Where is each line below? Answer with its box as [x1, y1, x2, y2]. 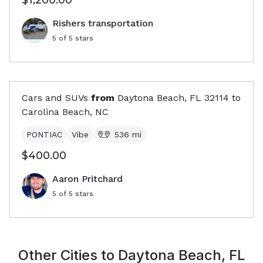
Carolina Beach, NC [22, 106, 109, 117]
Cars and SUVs [22, 92, 88, 103]
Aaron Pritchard [52, 173, 123, 184]
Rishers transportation [52, 18, 153, 29]
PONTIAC [26, 130, 62, 139]
